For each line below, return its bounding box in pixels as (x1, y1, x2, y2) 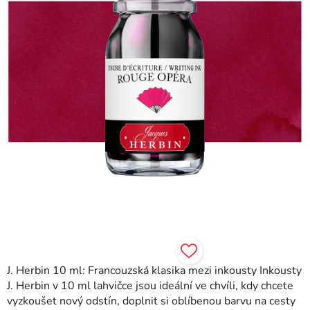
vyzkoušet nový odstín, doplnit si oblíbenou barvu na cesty (7, 293, 295, 309)
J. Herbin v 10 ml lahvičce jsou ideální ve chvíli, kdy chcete (7, 278, 293, 293)
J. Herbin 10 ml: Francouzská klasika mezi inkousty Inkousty (7, 263, 302, 278)
